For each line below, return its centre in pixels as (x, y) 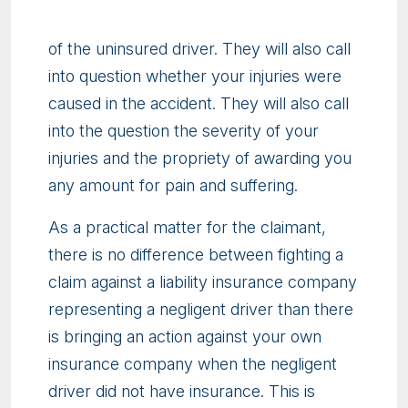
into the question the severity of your (184, 131)
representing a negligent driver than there (201, 310)
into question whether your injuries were (195, 76)
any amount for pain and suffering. (173, 186)
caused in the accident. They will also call (199, 104)
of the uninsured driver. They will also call (199, 49)
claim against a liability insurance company (203, 282)
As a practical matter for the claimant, (187, 228)
